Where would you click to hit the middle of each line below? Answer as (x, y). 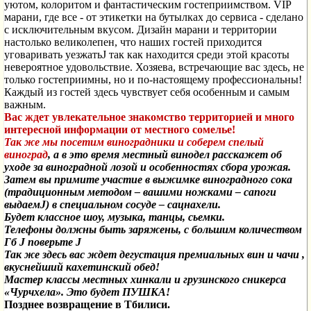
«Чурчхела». (35, 292)
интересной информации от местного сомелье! (120, 129)
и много (275, 117)
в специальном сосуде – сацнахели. (136, 204)
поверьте (50, 242)
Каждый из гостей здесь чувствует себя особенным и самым (147, 92)
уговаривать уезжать (53, 54)
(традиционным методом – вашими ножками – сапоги (140, 192)
